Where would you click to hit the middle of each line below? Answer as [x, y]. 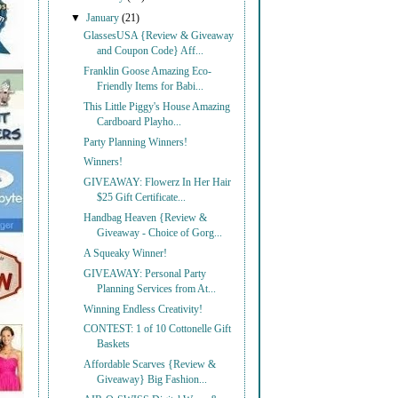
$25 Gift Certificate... [142, 198]
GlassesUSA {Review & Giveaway [159, 36]
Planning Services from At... [157, 289]
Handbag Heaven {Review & [146, 219]
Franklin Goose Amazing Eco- [148, 71]
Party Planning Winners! [136, 142]
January [104, 19]
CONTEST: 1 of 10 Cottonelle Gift [158, 330]
